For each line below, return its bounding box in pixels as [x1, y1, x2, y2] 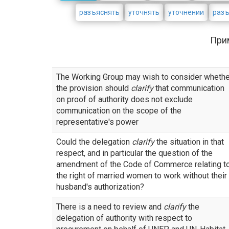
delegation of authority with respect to [56, 213, 192, 223]
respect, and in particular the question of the [56, 148, 213, 158]
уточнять [128, 8, 160, 16]
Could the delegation [56, 137, 132, 147]
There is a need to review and [56, 202, 164, 212]
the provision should [56, 83, 131, 93]
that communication [153, 83, 224, 93]
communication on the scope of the [56, 106, 181, 116]
